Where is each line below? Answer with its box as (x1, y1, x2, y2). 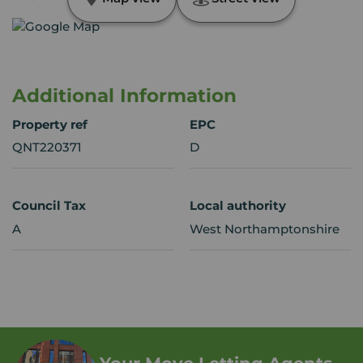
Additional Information (12, 83, 237, 107)
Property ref (12, 116, 88, 132)
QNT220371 (12, 139, 82, 156)
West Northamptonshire (190, 220, 340, 237)
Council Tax (12, 198, 86, 214)
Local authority (190, 198, 286, 214)
